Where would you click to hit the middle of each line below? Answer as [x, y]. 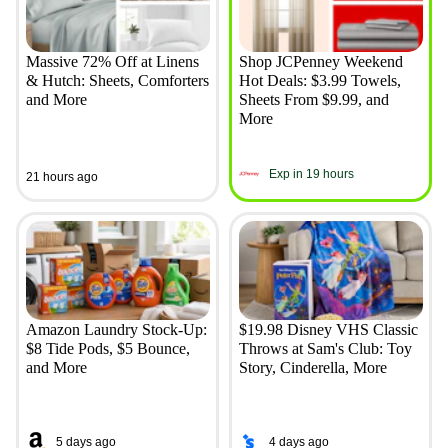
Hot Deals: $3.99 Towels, [319, 81]
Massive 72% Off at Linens [112, 62]
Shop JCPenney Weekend [320, 62]
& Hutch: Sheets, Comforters [117, 81]
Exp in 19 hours [311, 173]
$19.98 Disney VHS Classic [328, 330]
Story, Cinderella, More [312, 368]
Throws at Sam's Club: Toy [325, 349]
